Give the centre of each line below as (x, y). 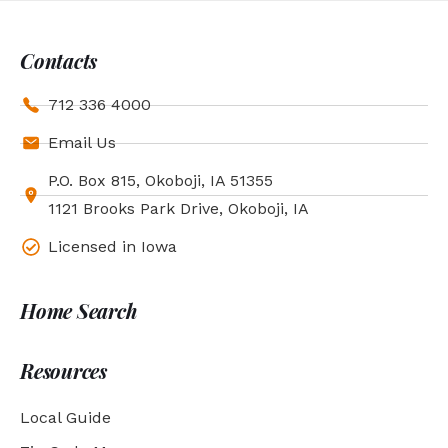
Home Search (78, 311)
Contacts (58, 61)
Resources (63, 371)
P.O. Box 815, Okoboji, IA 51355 (160, 181)
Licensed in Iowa (112, 247)
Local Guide (65, 418)
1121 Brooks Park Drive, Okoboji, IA (178, 209)
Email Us (81, 143)
